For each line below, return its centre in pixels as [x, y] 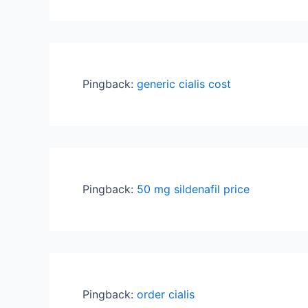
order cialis [166, 294]
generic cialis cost [184, 84]
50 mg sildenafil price [193, 189]
